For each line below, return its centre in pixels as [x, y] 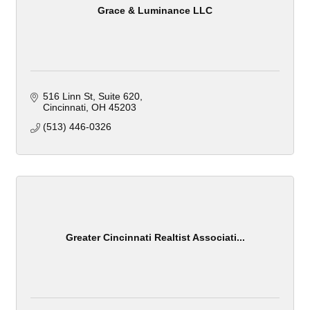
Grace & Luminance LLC [155, 10]
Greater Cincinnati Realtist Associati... [155, 237]
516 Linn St [67, 97]
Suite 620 [119, 97]
